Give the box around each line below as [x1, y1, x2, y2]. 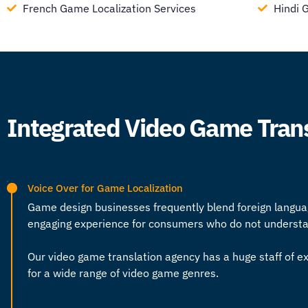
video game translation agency [48, 249, 200, 263]
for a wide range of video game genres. [27, 265, 219, 280]
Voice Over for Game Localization [27, 181, 183, 195]
